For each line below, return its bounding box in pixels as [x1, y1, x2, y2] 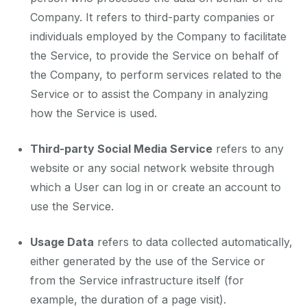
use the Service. [30, 199, 114, 214]
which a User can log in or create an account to [30, 180, 281, 195]
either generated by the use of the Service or [30, 254, 265, 269]
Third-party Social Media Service [30, 142, 212, 156]
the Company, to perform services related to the [30, 68, 282, 82]
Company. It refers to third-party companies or [30, 10, 275, 25]
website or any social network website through [30, 161, 274, 175]
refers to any [212, 142, 284, 156]
